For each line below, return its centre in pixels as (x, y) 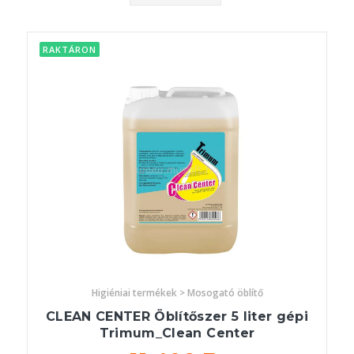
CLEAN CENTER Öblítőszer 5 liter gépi (177, 317)
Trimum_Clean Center (177, 333)
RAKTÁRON (70, 50)
